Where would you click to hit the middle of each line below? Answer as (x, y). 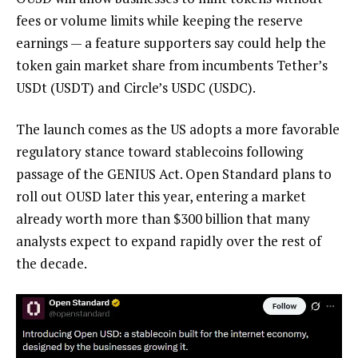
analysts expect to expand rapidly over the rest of (169, 241)
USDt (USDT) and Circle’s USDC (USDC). (136, 88)
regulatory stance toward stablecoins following (159, 151)
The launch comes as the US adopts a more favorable (178, 129)
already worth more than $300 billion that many (163, 218)
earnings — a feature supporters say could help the (171, 43)
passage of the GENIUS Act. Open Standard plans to (174, 173)
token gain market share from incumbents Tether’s (172, 66)
